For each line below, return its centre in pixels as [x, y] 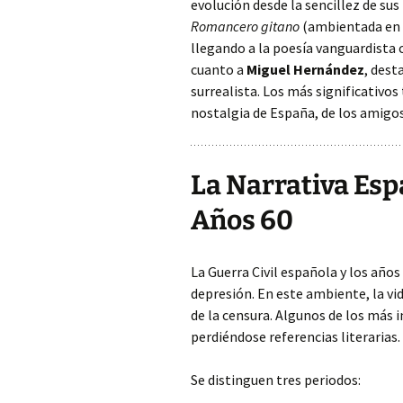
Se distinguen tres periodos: [276, 380]
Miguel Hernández [305, 69]
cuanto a [219, 69]
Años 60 [242, 220]
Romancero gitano [245, 26]
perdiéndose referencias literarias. [296, 336]
